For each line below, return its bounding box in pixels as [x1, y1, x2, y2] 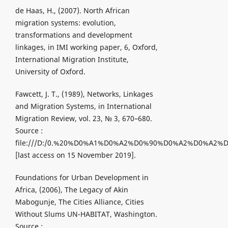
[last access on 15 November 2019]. [15, 150, 136, 160]
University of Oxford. [15, 67, 85, 77]
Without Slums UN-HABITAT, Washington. [15, 209, 157, 219]
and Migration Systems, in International [15, 101, 152, 111]
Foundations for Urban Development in [15, 173, 149, 183]
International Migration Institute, [15, 54, 129, 65]
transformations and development [15, 30, 132, 40]
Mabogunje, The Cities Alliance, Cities [15, 197, 144, 207]
